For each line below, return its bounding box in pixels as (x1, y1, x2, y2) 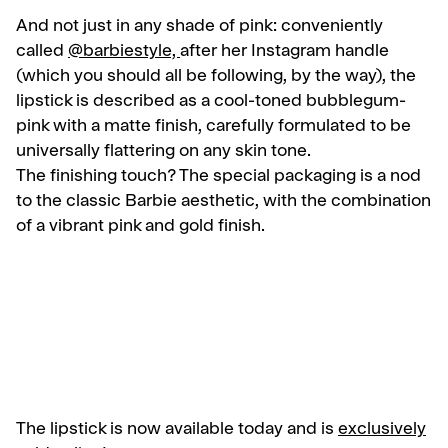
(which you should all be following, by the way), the (16, 69, 416, 87)
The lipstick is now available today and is (16, 422, 338, 440)
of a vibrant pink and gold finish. (16, 219, 265, 237)
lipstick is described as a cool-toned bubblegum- (16, 94, 406, 112)
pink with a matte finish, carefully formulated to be (16, 119, 411, 137)
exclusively (338, 422, 426, 440)
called (16, 44, 68, 62)
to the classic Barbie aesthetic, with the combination (16, 194, 431, 212)
